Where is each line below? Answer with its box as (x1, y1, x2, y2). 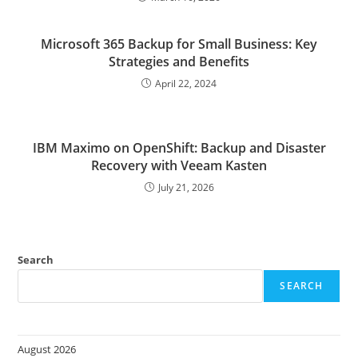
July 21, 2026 (157, 181, 214, 195)
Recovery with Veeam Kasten (91, 157, 267, 175)
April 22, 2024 (155, 77, 217, 91)
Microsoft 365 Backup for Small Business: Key (41, 35, 317, 54)
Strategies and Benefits (109, 53, 249, 71)
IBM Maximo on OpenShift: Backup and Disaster (32, 139, 326, 157)
